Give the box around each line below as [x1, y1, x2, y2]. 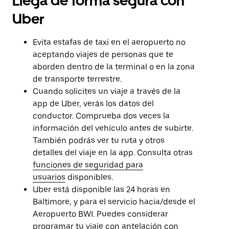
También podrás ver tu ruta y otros [33, 135, 165, 145]
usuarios [33, 172, 65, 182]
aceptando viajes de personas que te [33, 50, 173, 59]
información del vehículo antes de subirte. [33, 123, 193, 133]
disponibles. [65, 172, 113, 182]
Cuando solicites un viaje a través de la [33, 86, 180, 96]
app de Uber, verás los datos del [33, 99, 154, 108]
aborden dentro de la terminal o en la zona [33, 62, 195, 72]
